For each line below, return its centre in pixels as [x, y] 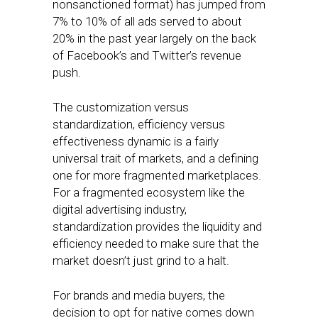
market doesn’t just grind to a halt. [141, 261]
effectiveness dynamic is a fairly [136, 142]
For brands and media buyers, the [139, 296]
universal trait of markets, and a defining [155, 159]
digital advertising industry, [120, 210]
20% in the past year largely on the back [154, 39]
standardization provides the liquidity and [157, 227]
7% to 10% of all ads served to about [147, 22]
